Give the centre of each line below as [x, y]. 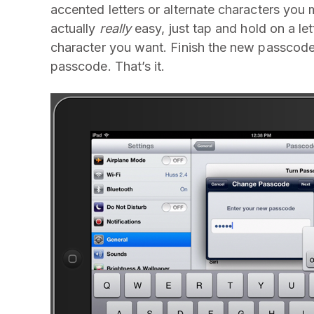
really [115, 28]
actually [75, 28]
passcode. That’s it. [108, 66]
